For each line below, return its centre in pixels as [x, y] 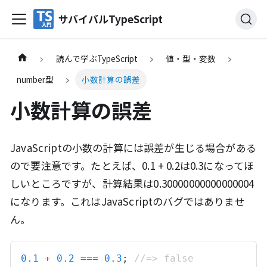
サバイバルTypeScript [111, 18]
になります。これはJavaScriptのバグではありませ [127, 201]
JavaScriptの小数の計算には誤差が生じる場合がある [133, 147]
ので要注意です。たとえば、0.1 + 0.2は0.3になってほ [132, 165]
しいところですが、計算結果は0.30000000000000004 [132, 183]
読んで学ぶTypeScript [97, 59]
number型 [35, 80]
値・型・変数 [191, 59]
